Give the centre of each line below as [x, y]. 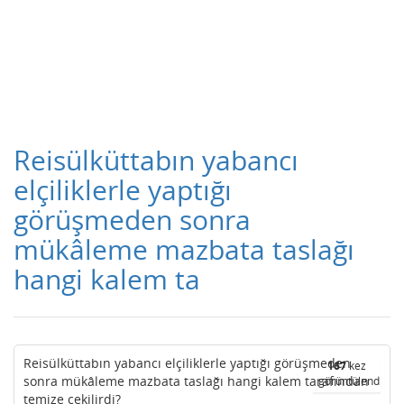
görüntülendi [350, 381]
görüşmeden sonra [132, 220]
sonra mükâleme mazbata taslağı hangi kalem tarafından [196, 381]
